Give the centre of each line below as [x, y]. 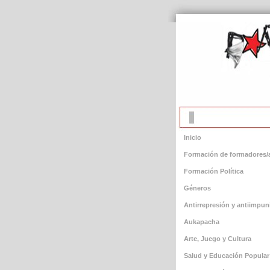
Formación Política [213, 171]
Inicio [192, 137]
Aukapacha [201, 222]
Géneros [197, 188]
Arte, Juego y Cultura [217, 239]
